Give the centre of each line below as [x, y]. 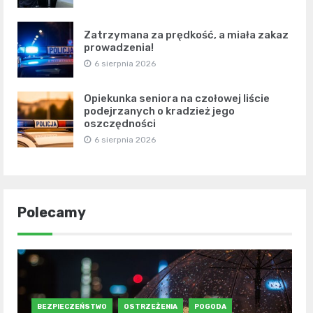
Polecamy [52, 212]
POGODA [210, 306]
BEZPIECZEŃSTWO [72, 306]
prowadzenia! [119, 47]
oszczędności [120, 123]
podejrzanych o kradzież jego [159, 111]
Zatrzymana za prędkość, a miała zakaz [186, 35]
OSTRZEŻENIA [151, 306]
